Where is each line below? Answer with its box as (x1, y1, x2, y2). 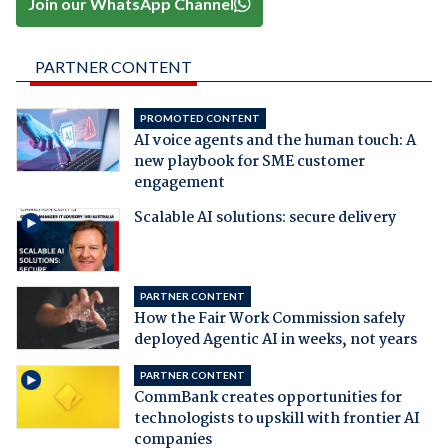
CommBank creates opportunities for (133, 386, 402, 411)
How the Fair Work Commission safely (133, 307, 405, 332)
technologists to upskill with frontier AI (133, 407, 420, 432)
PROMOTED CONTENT (139, 112, 260, 125)
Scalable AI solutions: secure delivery (133, 206, 396, 231)
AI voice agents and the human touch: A (133, 129, 416, 154)
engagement (133, 171, 225, 196)
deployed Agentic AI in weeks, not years (133, 328, 417, 353)
